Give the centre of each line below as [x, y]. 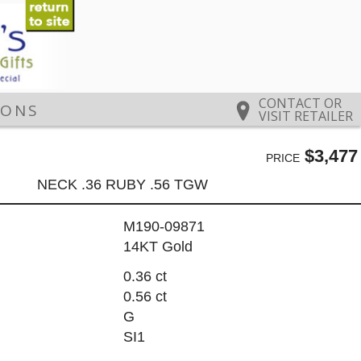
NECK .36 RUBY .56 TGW [123, 184]
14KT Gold [158, 247]
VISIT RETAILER [306, 116]
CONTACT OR [300, 104]
